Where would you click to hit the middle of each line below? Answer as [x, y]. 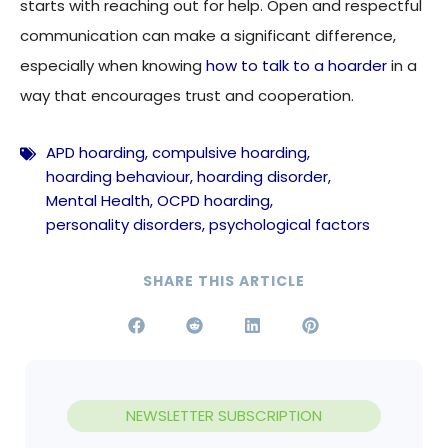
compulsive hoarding [229, 153]
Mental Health [98, 201]
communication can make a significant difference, [208, 36]
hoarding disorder [262, 177]
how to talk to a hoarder [296, 66]
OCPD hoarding [213, 201]
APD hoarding [95, 153]
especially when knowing [113, 66]
